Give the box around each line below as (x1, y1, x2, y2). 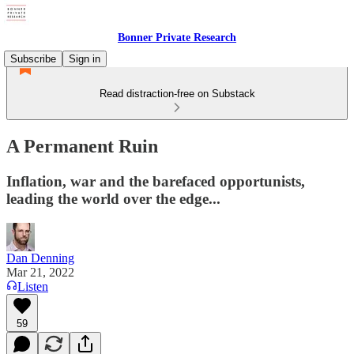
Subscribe (10, 53, 56, 65)
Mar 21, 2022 (6, 265, 74, 279)
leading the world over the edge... (6, 190, 220, 207)
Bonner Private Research (118, 32, 236, 43)
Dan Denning (6, 250, 74, 265)
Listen (17, 279, 48, 293)
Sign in (69, 53, 100, 65)
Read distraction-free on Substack (99, 88, 255, 100)
